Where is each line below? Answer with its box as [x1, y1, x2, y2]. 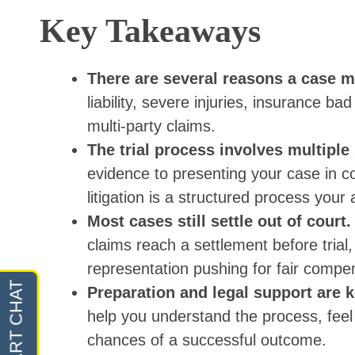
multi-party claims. [87, 116, 216, 135]
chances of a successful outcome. [87, 330, 326, 349]
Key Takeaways [40, 12, 261, 49]
